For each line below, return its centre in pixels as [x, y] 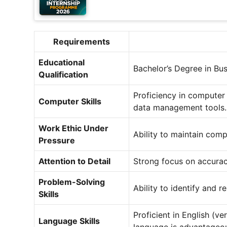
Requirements [82, 42]
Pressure [57, 141]
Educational [62, 63]
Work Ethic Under [73, 128]
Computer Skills [70, 102]
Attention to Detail [74, 161]
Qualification [63, 75]
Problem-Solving [72, 182]
